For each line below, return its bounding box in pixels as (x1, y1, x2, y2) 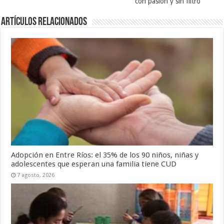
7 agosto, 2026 (17, 171, 55, 178)
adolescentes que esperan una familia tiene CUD (11, 159, 177, 168)
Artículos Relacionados (1, 16, 87, 28)
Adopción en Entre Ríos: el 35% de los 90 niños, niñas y (11, 150, 199, 159)
